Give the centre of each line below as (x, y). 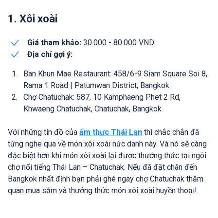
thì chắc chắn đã (171, 132)
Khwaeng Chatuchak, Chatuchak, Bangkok (92, 109)
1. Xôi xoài (33, 18)
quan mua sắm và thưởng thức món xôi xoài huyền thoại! (102, 190)
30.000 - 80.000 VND (118, 42)
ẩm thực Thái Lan (111, 132)
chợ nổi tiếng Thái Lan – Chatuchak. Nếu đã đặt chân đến (102, 167)
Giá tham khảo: (54, 42)
